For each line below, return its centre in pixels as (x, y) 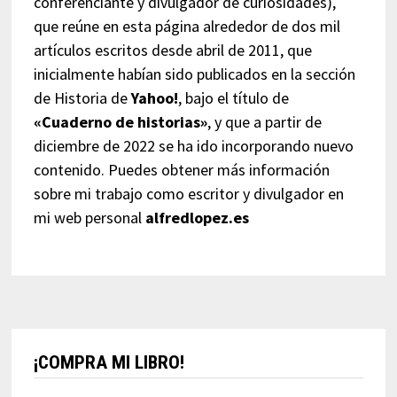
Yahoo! (154, 98)
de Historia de (82, 98)
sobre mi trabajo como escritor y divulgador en (188, 194)
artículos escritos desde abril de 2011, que (172, 50)
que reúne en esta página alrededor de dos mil (187, 26)
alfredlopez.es (197, 218)
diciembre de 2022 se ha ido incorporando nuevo (193, 146)
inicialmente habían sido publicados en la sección (194, 74)
